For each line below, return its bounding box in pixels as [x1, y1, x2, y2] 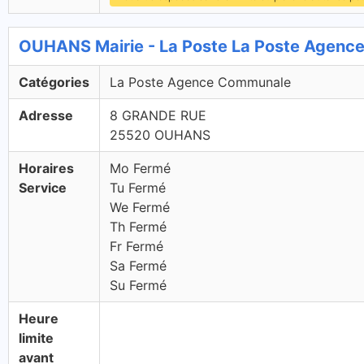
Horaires [19, 160, 74, 176]
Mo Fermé [110, 160, 171, 176]
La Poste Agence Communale [110, 74, 291, 90]
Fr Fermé [110, 238, 163, 254]
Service [19, 180, 67, 196]
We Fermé [110, 199, 170, 215]
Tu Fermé [110, 180, 166, 196]
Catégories [19, 74, 89, 90]
